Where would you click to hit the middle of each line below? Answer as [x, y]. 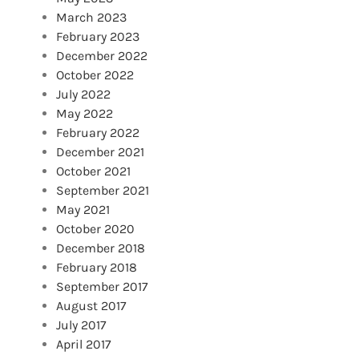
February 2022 [98, 133]
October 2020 [95, 229]
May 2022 [85, 114]
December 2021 [100, 152]
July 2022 [83, 95]
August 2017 [91, 306]
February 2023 [98, 37]
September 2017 [102, 287]
